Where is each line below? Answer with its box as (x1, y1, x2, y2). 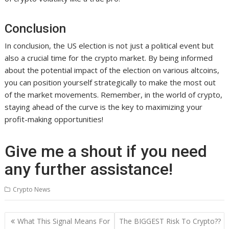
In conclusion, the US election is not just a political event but (5, 40, 214, 51)
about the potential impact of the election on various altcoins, (5, 65, 220, 76)
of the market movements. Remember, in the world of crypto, (5, 89, 223, 100)
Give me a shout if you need (5, 142, 208, 162)
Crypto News (13, 185, 51, 194)
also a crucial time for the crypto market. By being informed (5, 53, 213, 63)
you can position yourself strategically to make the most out (5, 77, 216, 88)
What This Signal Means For (17, 216, 110, 226)
